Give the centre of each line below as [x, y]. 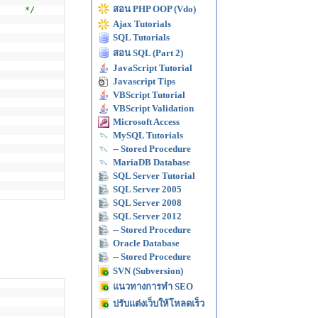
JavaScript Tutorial [153, 68]
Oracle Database [146, 243]
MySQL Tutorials [148, 135]
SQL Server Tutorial [154, 176]
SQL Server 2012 [147, 216]
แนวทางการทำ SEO [153, 286]
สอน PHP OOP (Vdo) [154, 9]
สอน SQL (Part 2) [148, 53]
